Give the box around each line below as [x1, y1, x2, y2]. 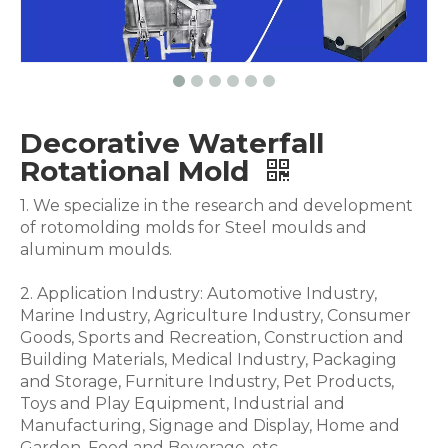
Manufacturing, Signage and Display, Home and [20, 416, 400, 435]
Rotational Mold [20, 154, 257, 188]
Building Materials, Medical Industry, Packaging [20, 350, 397, 369]
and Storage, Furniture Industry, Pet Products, [20, 372, 394, 391]
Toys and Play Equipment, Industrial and [20, 394, 345, 413]
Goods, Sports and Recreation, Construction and [20, 328, 404, 347]
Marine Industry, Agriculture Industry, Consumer [20, 306, 411, 325]
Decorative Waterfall [20, 126, 324, 160]
